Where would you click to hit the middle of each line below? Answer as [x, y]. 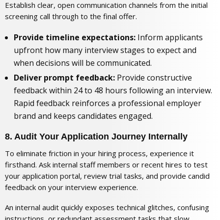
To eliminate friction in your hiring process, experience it [99, 153]
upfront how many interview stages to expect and [105, 50]
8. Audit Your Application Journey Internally [96, 136]
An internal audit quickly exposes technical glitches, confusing [107, 207]
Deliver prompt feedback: [64, 77]
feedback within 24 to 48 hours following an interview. [113, 90]
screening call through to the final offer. [71, 16]
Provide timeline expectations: [75, 38]
